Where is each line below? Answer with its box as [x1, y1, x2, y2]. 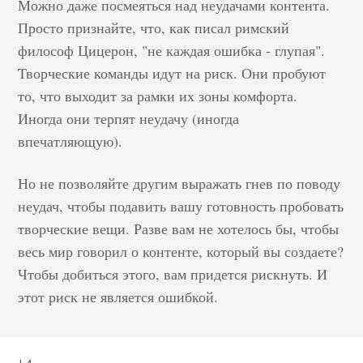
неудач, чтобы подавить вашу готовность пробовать [18, 195, 344, 216]
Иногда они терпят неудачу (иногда [18, 108, 240, 128]
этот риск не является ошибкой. [18, 286, 219, 306]
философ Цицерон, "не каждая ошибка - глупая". [18, 40, 326, 60]
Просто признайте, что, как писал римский [18, 17, 290, 37]
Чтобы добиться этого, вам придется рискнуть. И [18, 263, 328, 284]
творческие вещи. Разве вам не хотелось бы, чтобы [18, 218, 340, 238]
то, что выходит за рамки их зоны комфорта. [18, 85, 298, 105]
